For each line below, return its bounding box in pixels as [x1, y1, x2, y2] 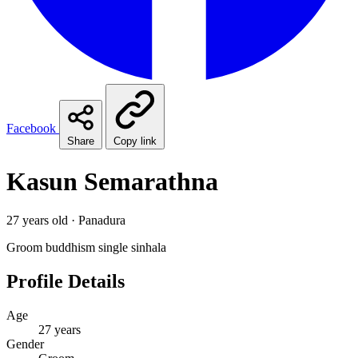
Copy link [113, 135, 157, 148]
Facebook [6, 121, 59, 136]
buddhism [46, 241, 95, 255]
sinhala [131, 241, 166, 255]
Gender [6, 337, 44, 352]
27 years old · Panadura [6, 213, 125, 228]
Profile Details [6, 271, 125, 292]
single [98, 241, 128, 255]
